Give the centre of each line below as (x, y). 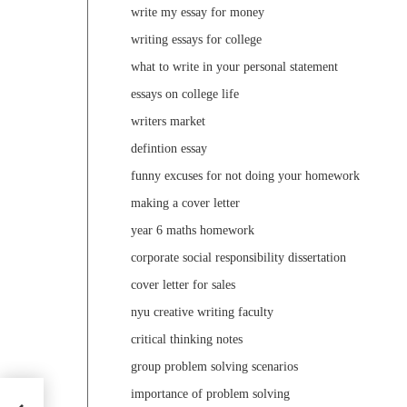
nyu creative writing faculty (202, 313)
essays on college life (185, 94)
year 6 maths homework (193, 231)
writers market (168, 122)
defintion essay (169, 149)
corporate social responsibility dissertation (238, 258)
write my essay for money (198, 13)
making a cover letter (185, 203)
